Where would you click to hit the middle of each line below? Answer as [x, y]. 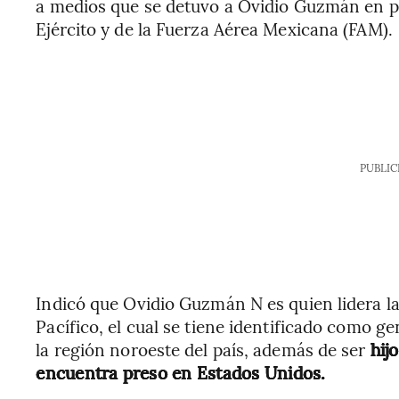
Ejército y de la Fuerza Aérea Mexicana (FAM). [214, 29]
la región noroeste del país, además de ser [203, 350]
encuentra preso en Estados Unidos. [181, 373]
